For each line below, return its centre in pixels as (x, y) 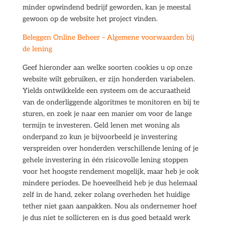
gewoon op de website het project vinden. (90, 19)
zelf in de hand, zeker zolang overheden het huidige (106, 195)
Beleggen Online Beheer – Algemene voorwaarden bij (108, 37)
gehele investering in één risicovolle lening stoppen (105, 160)
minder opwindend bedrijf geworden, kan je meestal (106, 7)
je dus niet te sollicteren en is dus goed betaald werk (106, 218)
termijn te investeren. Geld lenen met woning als (101, 125)
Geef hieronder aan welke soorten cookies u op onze (107, 68)
